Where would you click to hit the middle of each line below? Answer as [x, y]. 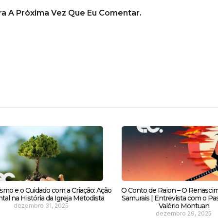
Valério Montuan [184, 206]
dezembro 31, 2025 [41, 205]
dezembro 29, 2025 [184, 213]
